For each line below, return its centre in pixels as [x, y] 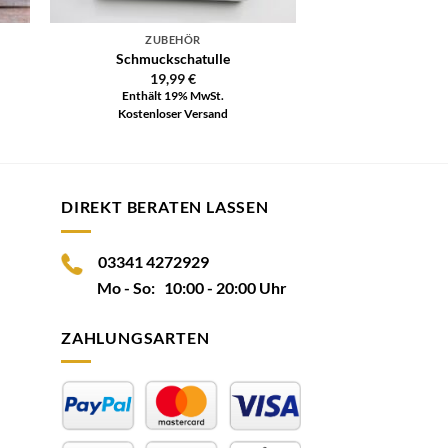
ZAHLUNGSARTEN [135, 337]
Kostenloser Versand [172, 114]
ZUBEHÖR [172, 39]
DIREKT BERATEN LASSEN [165, 207]
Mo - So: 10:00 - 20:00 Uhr [174, 287]
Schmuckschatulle [172, 59]
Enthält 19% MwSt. [172, 96]
